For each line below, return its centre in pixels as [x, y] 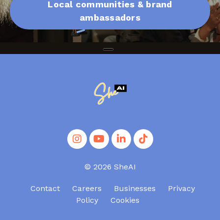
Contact [45, 188]
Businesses [135, 188]
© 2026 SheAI [110, 167]
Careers [87, 188]
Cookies [125, 200]
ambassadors [110, 17]
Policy [87, 200]
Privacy [181, 188]
